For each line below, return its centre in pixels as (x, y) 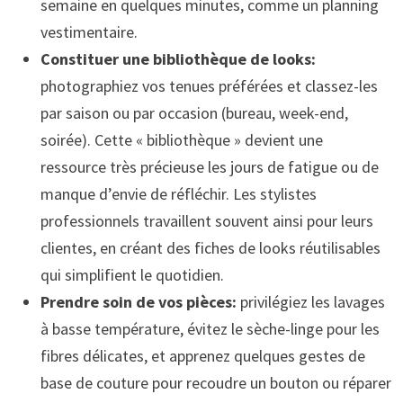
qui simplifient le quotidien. (132, 274)
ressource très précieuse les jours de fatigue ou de (209, 166)
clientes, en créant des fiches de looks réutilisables (210, 247)
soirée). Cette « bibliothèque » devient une (181, 139)
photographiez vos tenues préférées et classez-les (209, 85)
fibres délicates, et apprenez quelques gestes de (202, 355)
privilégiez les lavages (310, 301)
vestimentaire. (89, 31)
